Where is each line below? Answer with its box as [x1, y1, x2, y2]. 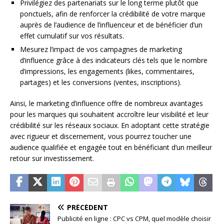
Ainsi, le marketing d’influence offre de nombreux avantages [10, 98, 203, 108]
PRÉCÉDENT [67, 202, 108, 212]
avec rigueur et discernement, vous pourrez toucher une [10, 131, 191, 141]
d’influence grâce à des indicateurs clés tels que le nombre [20, 55, 207, 65]
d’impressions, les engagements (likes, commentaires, [20, 66, 194, 76]
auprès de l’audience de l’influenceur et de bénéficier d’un [20, 19, 202, 29]
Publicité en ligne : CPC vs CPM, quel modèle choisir [57, 213, 211, 223]
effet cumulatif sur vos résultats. [20, 30, 124, 40]
